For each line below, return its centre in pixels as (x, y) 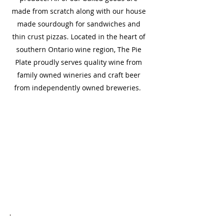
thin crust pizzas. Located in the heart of (79, 37)
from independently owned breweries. (79, 88)
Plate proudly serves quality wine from (79, 62)
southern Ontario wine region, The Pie (79, 49)
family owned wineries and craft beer (79, 75)
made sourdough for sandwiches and (79, 24)
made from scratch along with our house (79, 11)
